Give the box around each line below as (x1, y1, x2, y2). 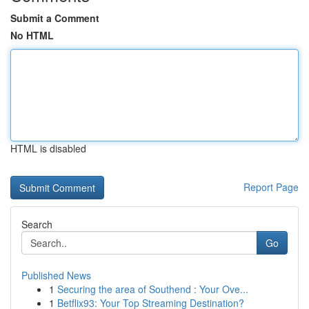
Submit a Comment (10, 11, 99, 25)
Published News (21, 268, 91, 282)
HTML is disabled (10, 141, 86, 155)
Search (21, 217, 52, 231)
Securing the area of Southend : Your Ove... (57, 282, 248, 296)
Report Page (243, 180, 299, 194)
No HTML (10, 28, 54, 42)
